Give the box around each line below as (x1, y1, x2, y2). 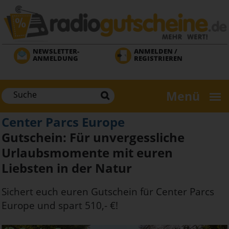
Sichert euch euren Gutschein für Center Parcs (2, 185, 214, 198)
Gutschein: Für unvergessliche (2, 128, 185, 146)
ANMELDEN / (134, 46, 177, 56)
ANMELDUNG (33, 53, 78, 63)
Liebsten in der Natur (2, 159, 132, 176)
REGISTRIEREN (134, 53, 182, 63)
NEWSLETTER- (33, 46, 79, 56)
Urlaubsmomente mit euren (2, 144, 173, 161)
